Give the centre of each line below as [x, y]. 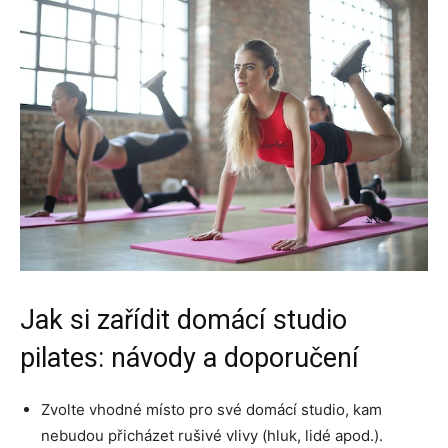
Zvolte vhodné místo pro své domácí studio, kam [211, 409]
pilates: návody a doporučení [189, 357]
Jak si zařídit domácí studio [183, 319]
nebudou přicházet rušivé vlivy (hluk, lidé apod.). [212, 435]
